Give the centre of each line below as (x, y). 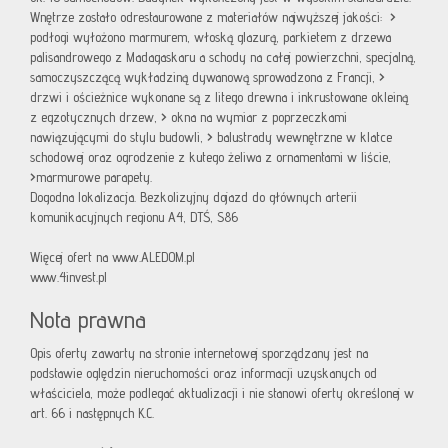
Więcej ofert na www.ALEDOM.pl (112, 257)
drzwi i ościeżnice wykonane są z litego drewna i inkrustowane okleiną (219, 97)
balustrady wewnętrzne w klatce (304, 137)
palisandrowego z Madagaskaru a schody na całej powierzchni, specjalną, (223, 57)
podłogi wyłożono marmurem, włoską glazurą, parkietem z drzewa (210, 37)
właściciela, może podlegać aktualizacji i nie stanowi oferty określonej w (222, 393)
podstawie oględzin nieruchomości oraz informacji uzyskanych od (203, 373)
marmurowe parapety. (96, 177)
